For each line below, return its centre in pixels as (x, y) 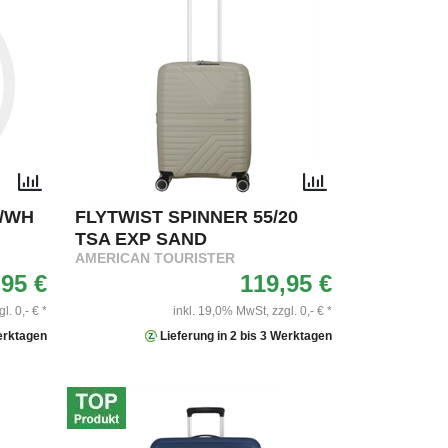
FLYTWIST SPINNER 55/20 (186, 217)
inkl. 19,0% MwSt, (221, 311)
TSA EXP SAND (141, 239)
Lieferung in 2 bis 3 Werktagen (244, 336)
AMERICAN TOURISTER (155, 259)
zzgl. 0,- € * (302, 311)
